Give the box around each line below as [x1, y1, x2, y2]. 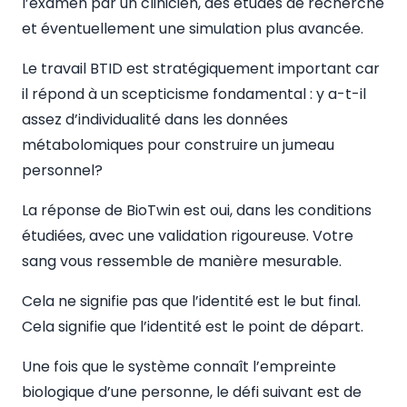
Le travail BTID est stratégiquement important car [22, 58, 380, 79]
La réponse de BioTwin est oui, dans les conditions [22, 200, 372, 221]
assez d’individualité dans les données [22, 109, 288, 130]
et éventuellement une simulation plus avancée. [22, 18, 363, 39]
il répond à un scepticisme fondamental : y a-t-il [22, 84, 366, 104]
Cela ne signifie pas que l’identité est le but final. [22, 291, 361, 312]
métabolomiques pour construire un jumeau [22, 134, 334, 155]
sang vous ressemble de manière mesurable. [22, 251, 342, 272]
